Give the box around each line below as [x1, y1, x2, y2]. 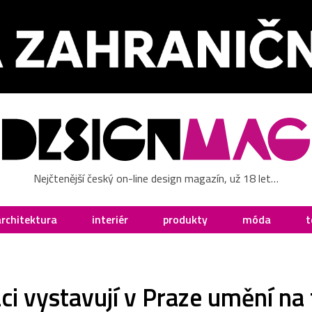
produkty [163, 210, 208, 228]
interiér [92, 210, 128, 228]
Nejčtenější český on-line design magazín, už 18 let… [33, 169, 279, 187]
